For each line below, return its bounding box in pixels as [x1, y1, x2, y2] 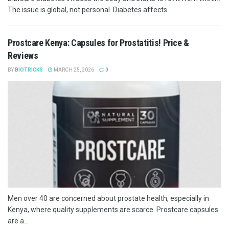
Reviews [8, 50, 38, 61]
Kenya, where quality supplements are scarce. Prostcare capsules [8, 205, 218, 214]
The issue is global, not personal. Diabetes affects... [8, 5, 172, 14]
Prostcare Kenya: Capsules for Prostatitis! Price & [8, 37, 190, 48]
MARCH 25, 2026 [53, 66, 94, 73]
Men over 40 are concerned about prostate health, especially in [8, 194, 209, 202]
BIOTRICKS [15, 66, 43, 73]
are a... [8, 216, 29, 225]
